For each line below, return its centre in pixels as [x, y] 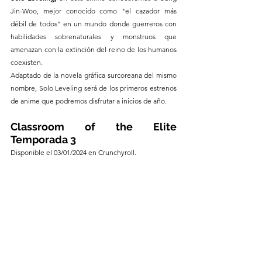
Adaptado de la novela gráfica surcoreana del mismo [94, 75]
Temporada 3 [44, 140]
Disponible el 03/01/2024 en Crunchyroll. [73, 153]
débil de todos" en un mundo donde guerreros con [94, 24]
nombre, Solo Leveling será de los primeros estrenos [94, 88]
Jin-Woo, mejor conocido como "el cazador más [94, 11]
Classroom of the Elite [94, 127]
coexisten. [27, 63]
